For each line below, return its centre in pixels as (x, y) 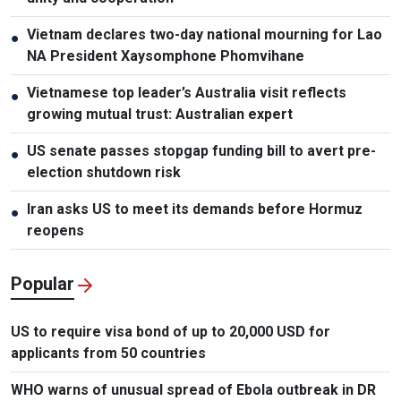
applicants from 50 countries (108, 354)
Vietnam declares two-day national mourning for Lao (205, 35)
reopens (55, 231)
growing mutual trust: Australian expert (160, 115)
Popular (43, 284)
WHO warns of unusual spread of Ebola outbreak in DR (193, 390)
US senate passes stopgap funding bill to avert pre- (201, 151)
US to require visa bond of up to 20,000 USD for (171, 332)
